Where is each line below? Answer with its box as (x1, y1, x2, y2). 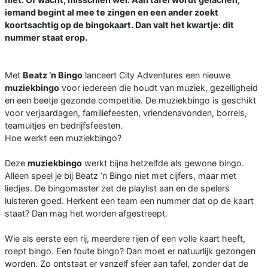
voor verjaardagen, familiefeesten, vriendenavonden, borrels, (5, 107, 247, 118)
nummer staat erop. (5, 32, 87, 42)
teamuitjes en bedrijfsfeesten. (5, 120, 123, 130)
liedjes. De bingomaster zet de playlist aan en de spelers (5, 182, 230, 193)
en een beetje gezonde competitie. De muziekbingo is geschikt (5, 95, 256, 105)
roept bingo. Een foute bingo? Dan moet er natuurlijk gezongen (5, 245, 255, 256)
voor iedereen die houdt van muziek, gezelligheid (59, 82, 258, 93)
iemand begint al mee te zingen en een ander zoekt (5, 7, 218, 17)
